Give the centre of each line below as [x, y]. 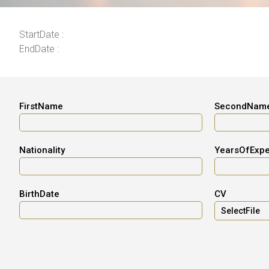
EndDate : [39, 49]
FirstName [41, 106]
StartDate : [41, 34]
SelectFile [240, 210]
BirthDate [39, 194]
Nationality [42, 150]
